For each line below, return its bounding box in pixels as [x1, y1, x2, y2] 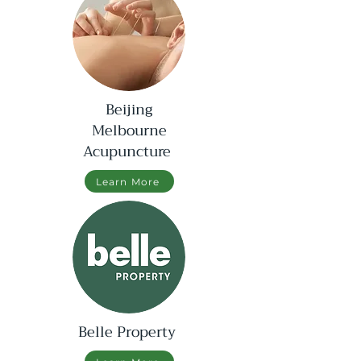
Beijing [106, 97, 152, 122]
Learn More [95, 175, 160, 188]
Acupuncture [83, 139, 175, 164]
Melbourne [91, 118, 167, 143]
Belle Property [78, 319, 180, 345]
